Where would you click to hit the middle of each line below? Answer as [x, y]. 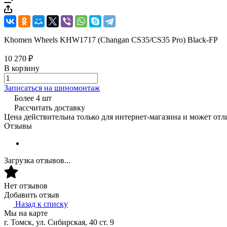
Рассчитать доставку [50, 107]
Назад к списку [42, 204]
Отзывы [18, 126]
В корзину [22, 68]
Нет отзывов [26, 185]
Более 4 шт [33, 98]
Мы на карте [26, 213]
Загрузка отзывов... [37, 160]
